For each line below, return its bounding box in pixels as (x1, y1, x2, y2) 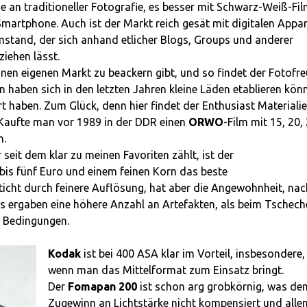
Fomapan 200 (68, 280, 138, 293)
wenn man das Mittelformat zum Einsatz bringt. (48, 264, 284, 277)
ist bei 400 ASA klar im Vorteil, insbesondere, (81, 247, 306, 260)
